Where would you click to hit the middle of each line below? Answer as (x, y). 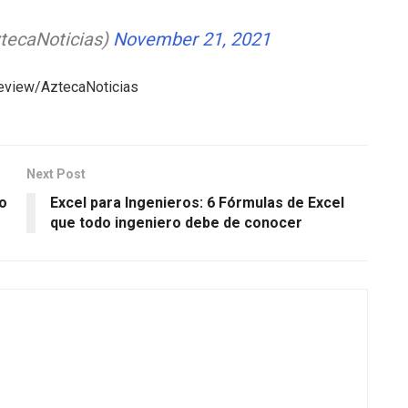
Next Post (56, 174)
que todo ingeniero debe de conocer (176, 223)
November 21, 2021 (191, 40)
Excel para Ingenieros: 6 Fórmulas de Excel (197, 203)
